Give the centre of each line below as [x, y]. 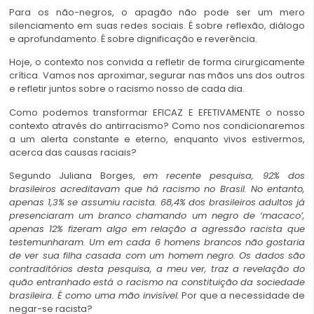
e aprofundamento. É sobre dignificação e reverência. [133, 39]
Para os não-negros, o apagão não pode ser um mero [157, 12]
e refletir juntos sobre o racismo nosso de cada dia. [127, 89]
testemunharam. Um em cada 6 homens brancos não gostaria [157, 243]
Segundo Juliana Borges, [76, 176]
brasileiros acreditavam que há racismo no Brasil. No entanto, [157, 189]
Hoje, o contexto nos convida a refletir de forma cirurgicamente [157, 62]
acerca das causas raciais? [73, 152]
